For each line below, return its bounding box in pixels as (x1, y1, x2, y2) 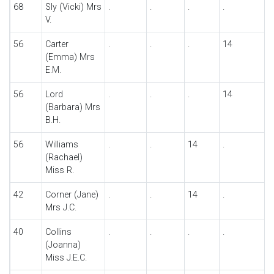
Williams (45, 139, 78, 150)
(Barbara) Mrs (45, 102, 100, 113)
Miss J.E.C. (45, 253, 87, 263)
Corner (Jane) (45, 190, 98, 200)
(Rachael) (45, 152, 83, 163)
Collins (45, 227, 72, 237)
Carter (45, 39, 68, 50)
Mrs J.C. (45, 202, 76, 213)
